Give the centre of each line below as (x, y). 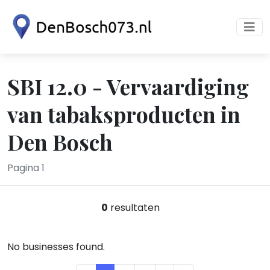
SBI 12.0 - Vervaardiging (128, 86)
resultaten (133, 208)
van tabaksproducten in (124, 114)
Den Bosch (60, 142)
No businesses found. (56, 247)
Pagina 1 (26, 168)
